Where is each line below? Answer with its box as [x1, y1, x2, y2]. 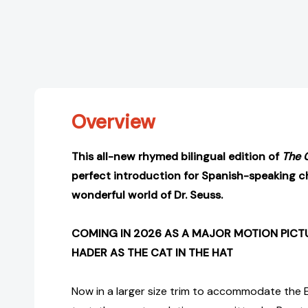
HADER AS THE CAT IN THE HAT [71, 245, 233, 261]
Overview [71, 109, 155, 135]
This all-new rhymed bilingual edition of [71, 149, 282, 164]
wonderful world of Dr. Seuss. [71, 188, 223, 203]
